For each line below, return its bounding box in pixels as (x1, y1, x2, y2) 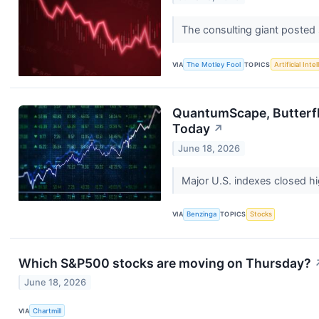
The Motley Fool (187, 60, 241, 68)
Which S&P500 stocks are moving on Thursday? (19, 255, 311, 271)
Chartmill (33, 306, 62, 315)
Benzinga (187, 210, 217, 219)
